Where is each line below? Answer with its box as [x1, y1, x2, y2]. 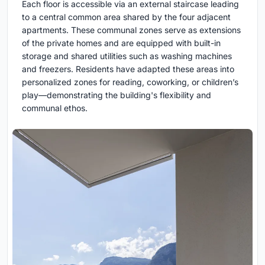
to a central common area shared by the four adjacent [22, 11, 231, 22]
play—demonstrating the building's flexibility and [22, 89, 211, 100]
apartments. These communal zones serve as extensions [22, 24, 241, 35]
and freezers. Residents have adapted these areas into [22, 63, 234, 74]
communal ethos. [22, 102, 88, 113]
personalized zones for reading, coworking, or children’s [22, 76, 238, 87]
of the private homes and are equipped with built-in [22, 37, 221, 48]
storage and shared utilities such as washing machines [22, 50, 232, 61]
